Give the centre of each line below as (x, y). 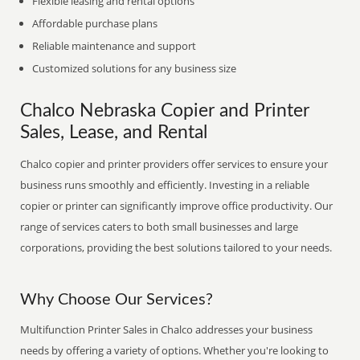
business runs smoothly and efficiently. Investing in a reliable (165, 185)
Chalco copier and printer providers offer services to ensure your (174, 164)
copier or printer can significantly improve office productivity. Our (177, 206)
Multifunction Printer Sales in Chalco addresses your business (167, 329)
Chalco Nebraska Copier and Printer (165, 111)
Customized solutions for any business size (135, 68)
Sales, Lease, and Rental (114, 133)
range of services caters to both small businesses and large (160, 227)
